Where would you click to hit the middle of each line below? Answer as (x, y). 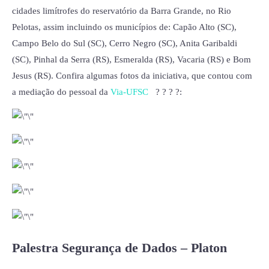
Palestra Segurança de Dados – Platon (119, 248)
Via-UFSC (129, 92)
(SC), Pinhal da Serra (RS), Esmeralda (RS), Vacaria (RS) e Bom (131, 59)
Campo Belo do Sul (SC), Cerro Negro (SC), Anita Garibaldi (125, 43)
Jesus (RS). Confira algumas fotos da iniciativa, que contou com (132, 75)
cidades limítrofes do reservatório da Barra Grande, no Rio (122, 11)
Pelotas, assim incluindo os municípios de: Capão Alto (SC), (124, 27)
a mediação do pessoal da (61, 92)
